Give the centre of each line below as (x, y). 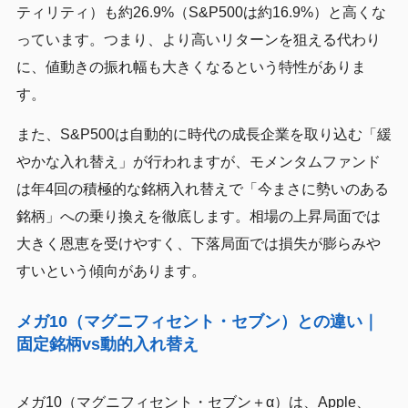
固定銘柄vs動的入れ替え (107, 344)
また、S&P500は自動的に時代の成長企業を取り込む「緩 (204, 134)
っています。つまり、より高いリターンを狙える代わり (198, 39)
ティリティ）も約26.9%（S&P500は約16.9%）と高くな (201, 12)
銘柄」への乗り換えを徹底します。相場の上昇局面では (198, 216)
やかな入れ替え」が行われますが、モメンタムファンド (198, 161)
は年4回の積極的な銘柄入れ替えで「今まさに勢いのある (202, 189)
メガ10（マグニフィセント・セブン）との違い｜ (197, 321)
